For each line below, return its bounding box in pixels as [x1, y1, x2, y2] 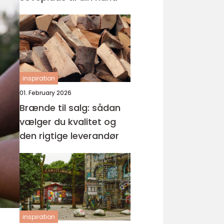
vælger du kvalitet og [19, 115, 116, 128]
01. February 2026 [19, 88, 71, 97]
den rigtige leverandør [19, 129, 119, 142]
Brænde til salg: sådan [19, 101, 120, 114]
